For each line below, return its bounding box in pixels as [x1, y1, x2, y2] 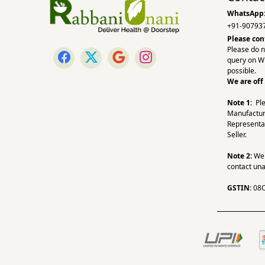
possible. [227, 65, 258, 76]
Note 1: [227, 97, 252, 108]
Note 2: [227, 150, 252, 161]
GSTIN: [227, 182, 251, 193]
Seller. [227, 129, 247, 140]
